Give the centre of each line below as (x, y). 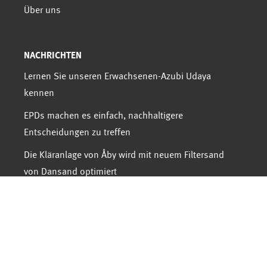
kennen (39, 93)
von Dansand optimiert (70, 172)
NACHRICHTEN (53, 55)
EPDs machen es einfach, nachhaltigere (103, 116)
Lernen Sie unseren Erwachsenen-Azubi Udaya (117, 76)
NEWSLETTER (50, 222)
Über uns (42, 10)
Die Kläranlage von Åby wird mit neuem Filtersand (124, 155)
